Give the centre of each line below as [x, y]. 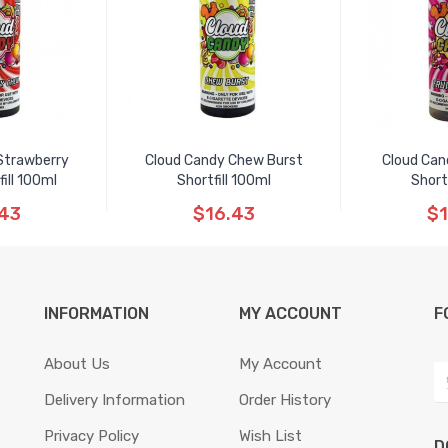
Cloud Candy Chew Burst [224, 160]
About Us [77, 364]
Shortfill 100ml [224, 180]
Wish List [270, 436]
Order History [285, 400]
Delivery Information [114, 400]
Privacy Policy [91, 436]
